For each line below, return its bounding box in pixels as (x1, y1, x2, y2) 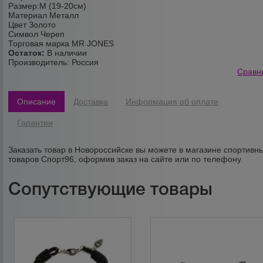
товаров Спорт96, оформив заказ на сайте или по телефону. (8, 154, 244, 164)
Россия (69, 58, 99, 67)
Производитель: (8, 58, 70, 67)
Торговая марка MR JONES (8, 39, 114, 48)
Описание (17, 97, 56, 106)
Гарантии (17, 118, 53, 127)
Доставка (73, 97, 109, 106)
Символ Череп (8, 29, 65, 39)
